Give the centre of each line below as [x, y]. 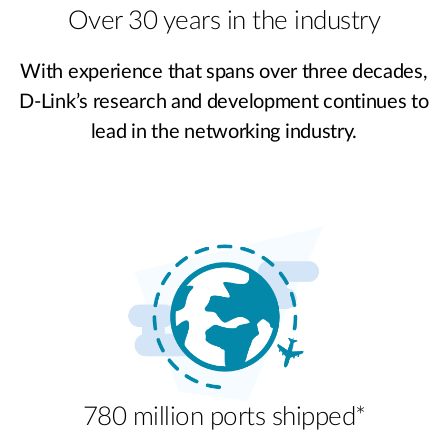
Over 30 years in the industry [224, 20]
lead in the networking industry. [224, 131]
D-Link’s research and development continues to [224, 101]
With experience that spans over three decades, [224, 71]
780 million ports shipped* [224, 416]
